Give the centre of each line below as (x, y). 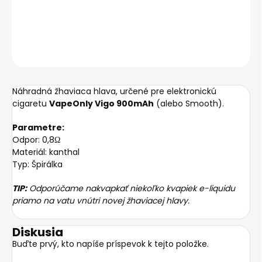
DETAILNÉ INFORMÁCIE (55, 24)
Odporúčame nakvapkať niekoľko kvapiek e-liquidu (131, 189)
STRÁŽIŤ (234, 53)
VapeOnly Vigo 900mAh (101, 104)
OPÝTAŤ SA (163, 53)
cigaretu (31, 104)
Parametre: (38, 128)
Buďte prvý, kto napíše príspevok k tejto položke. (111, 244)
